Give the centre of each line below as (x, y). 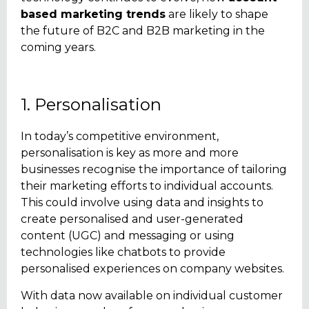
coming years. (58, 48)
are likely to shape (217, 14)
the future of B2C (71, 31)
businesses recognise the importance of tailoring (154, 170)
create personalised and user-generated (132, 219)
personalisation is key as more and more (130, 153)
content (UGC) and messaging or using (128, 236)
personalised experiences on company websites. (152, 269)
